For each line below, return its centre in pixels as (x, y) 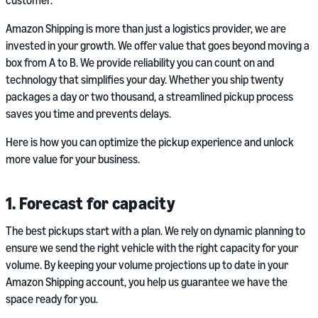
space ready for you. (52, 299)
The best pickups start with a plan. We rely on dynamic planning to (155, 231)
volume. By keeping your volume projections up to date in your (147, 265)
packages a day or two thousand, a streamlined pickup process (149, 97)
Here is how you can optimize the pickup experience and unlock (150, 142)
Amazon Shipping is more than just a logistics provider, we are (146, 29)
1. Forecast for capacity (91, 203)
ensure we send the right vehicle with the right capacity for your (152, 248)
